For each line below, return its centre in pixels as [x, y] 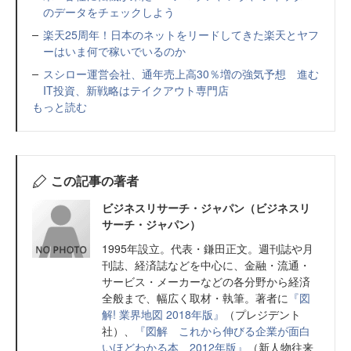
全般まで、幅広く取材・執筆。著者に [195, 298]
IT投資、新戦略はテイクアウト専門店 [136, 90]
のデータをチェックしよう [109, 12]
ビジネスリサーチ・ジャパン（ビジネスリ [206, 208]
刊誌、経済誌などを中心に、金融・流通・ [206, 265]
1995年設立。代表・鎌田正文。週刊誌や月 [208, 249]
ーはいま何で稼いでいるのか [114, 51]
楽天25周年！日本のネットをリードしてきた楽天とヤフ [181, 35]
